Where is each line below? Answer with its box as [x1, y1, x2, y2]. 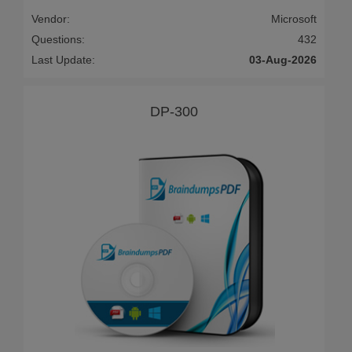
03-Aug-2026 [249, 53, 317, 66]
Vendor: [31, 12, 70, 25]
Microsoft [271, 12, 317, 25]
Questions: [31, 32, 85, 46]
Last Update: [31, 53, 95, 66]
